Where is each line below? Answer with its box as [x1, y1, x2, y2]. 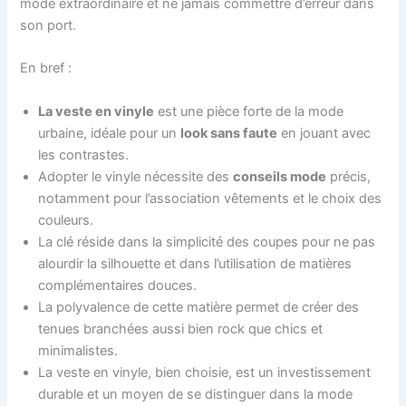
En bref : [20, 60, 72, 77]
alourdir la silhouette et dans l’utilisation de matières [38, 255, 353, 272]
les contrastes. [38, 146, 130, 163]
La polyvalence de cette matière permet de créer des [38, 298, 360, 315]
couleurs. [38, 211, 94, 228]
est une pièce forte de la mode [154, 102, 344, 120]
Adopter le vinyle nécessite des [38, 168, 234, 185]
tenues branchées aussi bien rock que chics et [38, 320, 324, 337]
